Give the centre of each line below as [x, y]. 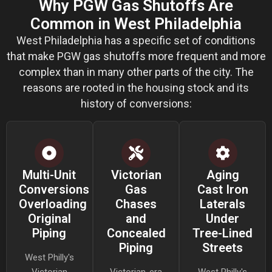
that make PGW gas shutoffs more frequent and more [136, 56]
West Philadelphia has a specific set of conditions [136, 40]
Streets [223, 247]
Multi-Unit [49, 175]
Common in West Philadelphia [136, 23]
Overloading [53, 204]
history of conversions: [136, 103]
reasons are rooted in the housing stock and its [136, 87]
